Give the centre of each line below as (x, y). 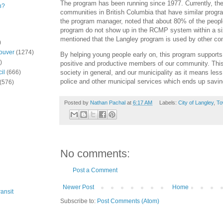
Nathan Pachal (108, 102)
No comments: (95, 154)
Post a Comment (95, 170)
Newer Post (78, 187)
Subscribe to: (79, 201)
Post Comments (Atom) (128, 201)
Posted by (77, 102)
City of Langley (196, 102)
